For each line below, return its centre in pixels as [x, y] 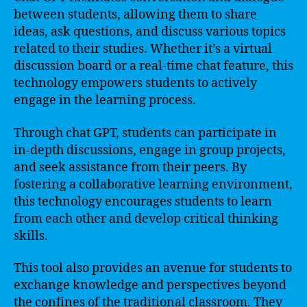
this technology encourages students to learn [143, 201]
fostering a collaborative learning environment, [153, 184]
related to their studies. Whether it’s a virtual [143, 49]
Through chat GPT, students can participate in [145, 133]
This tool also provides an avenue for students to [153, 268]
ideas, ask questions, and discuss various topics [150, 32]
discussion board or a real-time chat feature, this [153, 66]
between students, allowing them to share [135, 15]
